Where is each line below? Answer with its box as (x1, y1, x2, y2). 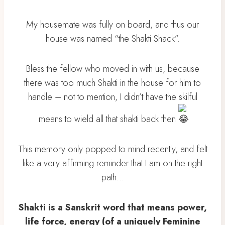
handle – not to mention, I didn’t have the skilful (28, 90, 197, 103)
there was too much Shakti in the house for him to (24, 76, 201, 89)
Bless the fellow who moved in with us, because (26, 62, 199, 75)
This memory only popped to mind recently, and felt (18, 143, 207, 156)
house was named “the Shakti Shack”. (45, 32, 180, 45)
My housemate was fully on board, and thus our (26, 18, 199, 31)
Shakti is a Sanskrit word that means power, (18, 201, 207, 214)
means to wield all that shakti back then (39, 113, 178, 126)
